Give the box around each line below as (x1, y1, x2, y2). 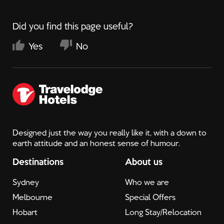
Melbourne (12, 192, 52, 202)
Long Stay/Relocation (125, 207, 201, 217)
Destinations (12, 156, 63, 167)
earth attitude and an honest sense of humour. (12, 138, 180, 148)
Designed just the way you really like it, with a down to (12, 127, 206, 137)
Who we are (125, 177, 169, 187)
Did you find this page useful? (12, 20, 133, 31)
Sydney (12, 177, 39, 187)
